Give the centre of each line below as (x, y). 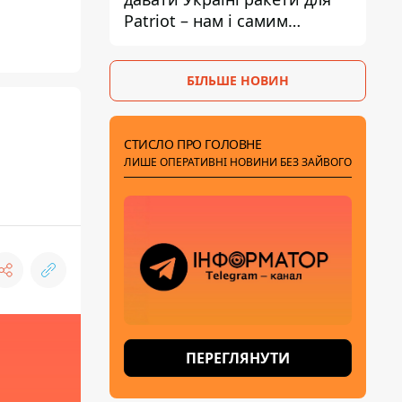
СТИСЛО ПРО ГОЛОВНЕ (193, 144)
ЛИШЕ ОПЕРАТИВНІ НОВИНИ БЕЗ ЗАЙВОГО (238, 162)
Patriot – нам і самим (206, 21)
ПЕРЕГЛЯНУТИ (238, 358)
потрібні (157, 42)
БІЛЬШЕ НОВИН (238, 80)
